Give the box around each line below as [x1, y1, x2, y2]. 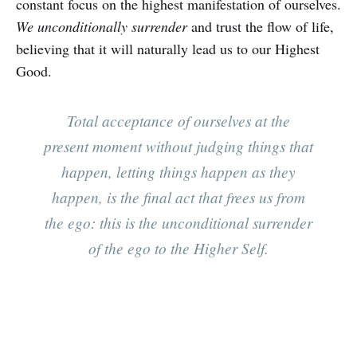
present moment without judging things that [44, 135, 313, 156]
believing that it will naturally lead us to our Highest [16, 38, 320, 58]
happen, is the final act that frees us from [52, 186, 305, 207]
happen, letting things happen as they [61, 160, 296, 182]
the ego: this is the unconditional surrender [45, 211, 312, 233]
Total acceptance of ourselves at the [67, 109, 290, 131]
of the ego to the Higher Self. [88, 237, 269, 258]
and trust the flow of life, [187, 16, 334, 36]
